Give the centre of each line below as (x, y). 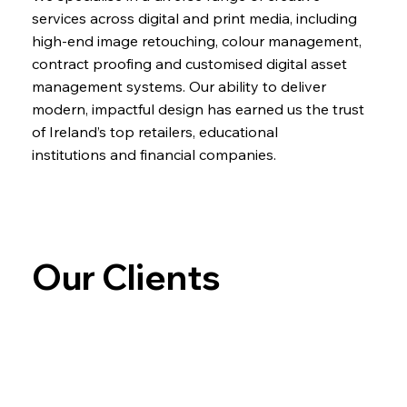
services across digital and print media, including (194, 19)
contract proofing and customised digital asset (189, 64)
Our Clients (126, 278)
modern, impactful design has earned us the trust (198, 109)
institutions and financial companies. (154, 155)
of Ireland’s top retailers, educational (154, 132)
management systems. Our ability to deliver (179, 87)
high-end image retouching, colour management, (196, 41)
